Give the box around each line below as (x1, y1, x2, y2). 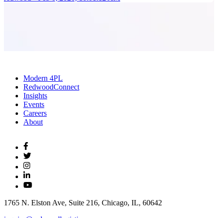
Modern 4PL (23, 73, 63, 82)
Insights (23, 91, 47, 100)
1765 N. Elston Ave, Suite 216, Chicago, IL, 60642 (4, 198, 162, 207)
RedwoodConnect (23, 82, 79, 91)
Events (23, 100, 44, 109)
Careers (23, 109, 47, 117)
